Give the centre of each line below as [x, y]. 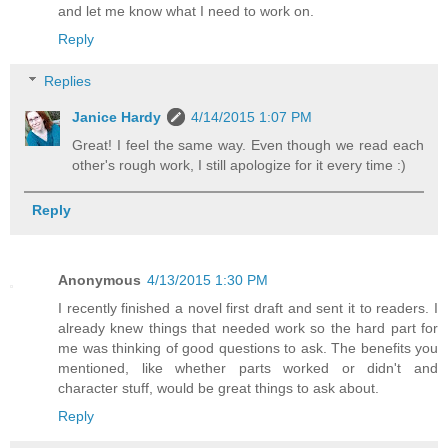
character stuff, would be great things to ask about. [218, 388]
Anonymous [99, 280]
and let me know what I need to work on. [186, 11]
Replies [68, 81]
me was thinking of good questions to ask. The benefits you [248, 348]
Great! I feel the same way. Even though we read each [248, 145]
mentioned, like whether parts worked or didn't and [248, 368]
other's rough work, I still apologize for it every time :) [239, 165]
